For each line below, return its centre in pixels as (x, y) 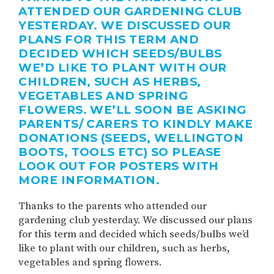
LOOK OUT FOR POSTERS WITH (119, 166)
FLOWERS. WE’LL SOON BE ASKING (132, 109)
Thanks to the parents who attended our (113, 206)
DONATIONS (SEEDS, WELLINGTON (131, 138)
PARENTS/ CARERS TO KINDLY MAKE (136, 124)
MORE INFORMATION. (89, 180)
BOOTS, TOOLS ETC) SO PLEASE (120, 152)
